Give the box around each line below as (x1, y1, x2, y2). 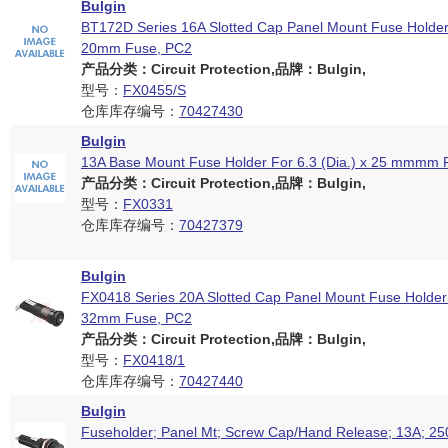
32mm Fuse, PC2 (81, 310, 192, 326)
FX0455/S (123, 82, 186, 98)
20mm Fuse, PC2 (81, 40, 192, 56)
